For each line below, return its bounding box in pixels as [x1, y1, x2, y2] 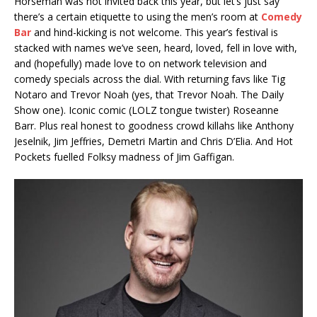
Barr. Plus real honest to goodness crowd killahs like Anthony [14, 119, 294, 133]
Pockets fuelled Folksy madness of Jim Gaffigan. [14, 150, 234, 164]
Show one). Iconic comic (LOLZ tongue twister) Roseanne [14, 103, 279, 117]
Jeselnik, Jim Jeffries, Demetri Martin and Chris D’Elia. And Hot [14, 134, 293, 149]
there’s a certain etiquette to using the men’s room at [14, 10, 261, 24]
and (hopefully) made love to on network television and [14, 57, 267, 71]
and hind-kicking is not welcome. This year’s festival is [31, 25, 278, 40]
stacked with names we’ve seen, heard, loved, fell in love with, [14, 41, 297, 55]
